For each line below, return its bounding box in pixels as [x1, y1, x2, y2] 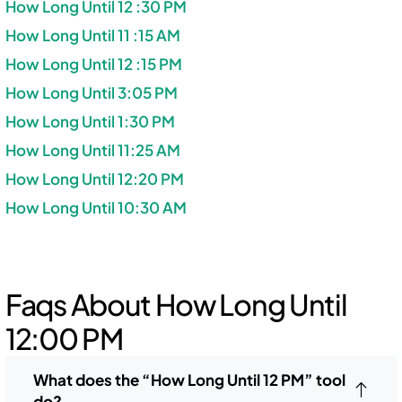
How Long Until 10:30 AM [5, 197, 187, 217]
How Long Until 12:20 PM [5, 168, 184, 188]
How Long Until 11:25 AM [5, 139, 180, 160]
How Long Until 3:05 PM [5, 82, 178, 102]
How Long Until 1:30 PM [5, 110, 175, 131]
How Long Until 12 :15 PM [5, 53, 182, 74]
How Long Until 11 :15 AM [5, 24, 180, 45]
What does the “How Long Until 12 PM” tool [33, 369, 345, 389]
